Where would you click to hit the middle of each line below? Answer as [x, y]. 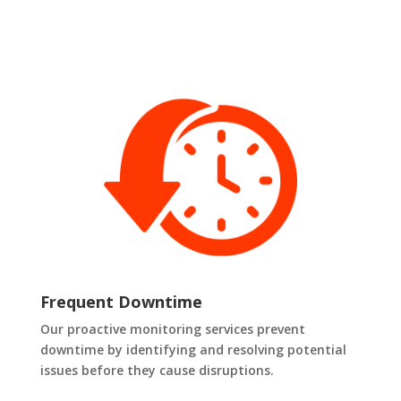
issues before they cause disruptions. [157, 371]
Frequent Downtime [121, 302]
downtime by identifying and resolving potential [193, 350]
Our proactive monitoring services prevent [172, 329]
